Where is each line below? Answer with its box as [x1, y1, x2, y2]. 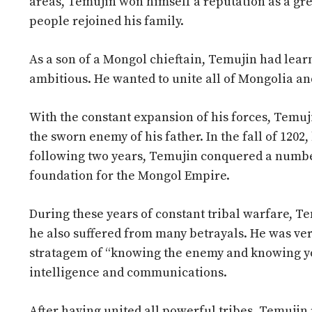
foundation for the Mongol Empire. [29, 168, 230, 185]
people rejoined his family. [29, 13, 184, 30]
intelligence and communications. [29, 265, 227, 281]
